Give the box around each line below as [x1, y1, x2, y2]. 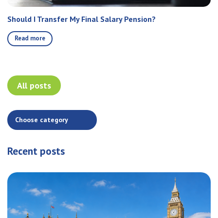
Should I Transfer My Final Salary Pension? [7, 14, 156, 24]
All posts [17, 79, 51, 91]
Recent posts [7, 144, 65, 158]
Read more [15, 34, 45, 42]
